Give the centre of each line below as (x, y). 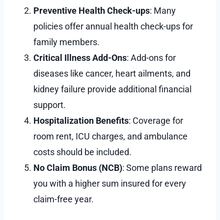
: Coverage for (156, 120)
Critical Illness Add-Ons (80, 57)
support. (50, 105)
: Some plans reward (162, 167)
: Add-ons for (151, 57)
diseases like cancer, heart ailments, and (112, 73)
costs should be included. (82, 152)
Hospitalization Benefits (81, 120)
